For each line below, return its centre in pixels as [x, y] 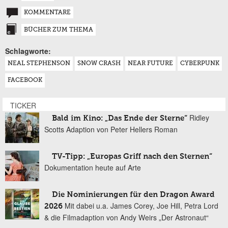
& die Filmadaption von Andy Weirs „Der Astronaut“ [126, 218]
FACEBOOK [25, 81]
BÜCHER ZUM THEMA [59, 30]
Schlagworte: [28, 51]
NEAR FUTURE [150, 64]
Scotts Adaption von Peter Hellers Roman [111, 130]
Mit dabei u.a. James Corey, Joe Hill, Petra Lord [141, 206]
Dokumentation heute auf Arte [93, 168]
